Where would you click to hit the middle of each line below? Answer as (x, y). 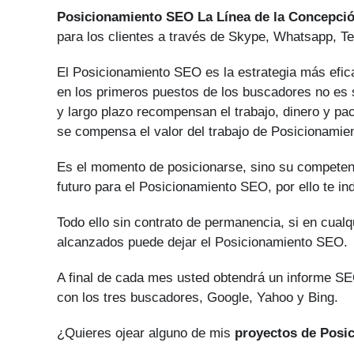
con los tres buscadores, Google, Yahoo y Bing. (198, 298)
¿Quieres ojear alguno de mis (146, 333)
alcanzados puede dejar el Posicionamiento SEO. (202, 242)
